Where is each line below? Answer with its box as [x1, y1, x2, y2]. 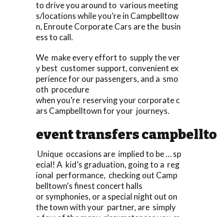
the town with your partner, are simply [36, 201, 177, 212]
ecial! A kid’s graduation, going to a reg [36, 159, 180, 170]
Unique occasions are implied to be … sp [36, 148, 181, 159]
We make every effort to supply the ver [36, 52, 180, 62]
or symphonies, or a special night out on [36, 191, 179, 201]
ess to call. [36, 31, 73, 42]
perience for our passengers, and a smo [36, 73, 178, 84]
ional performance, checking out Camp [36, 170, 177, 180]
